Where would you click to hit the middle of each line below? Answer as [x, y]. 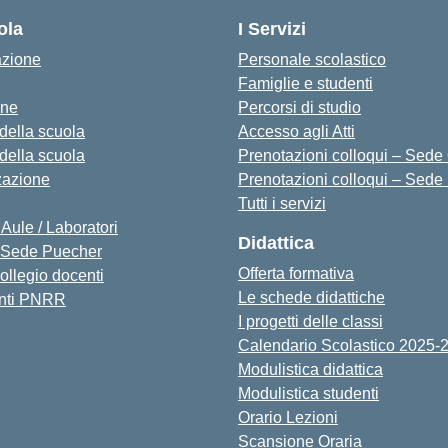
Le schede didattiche [311, 297]
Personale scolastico [312, 59]
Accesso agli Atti [296, 131]
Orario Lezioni [288, 417]
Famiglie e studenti [305, 83]
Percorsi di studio [299, 107]
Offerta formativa [296, 273]
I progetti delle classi [310, 321]
